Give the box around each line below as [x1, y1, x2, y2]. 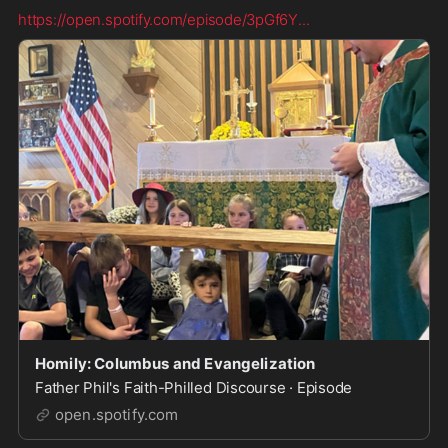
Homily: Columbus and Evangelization [35, 354, 316, 373]
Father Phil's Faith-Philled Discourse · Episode [35, 378, 353, 397]
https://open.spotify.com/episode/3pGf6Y [18, 10, 299, 29]
